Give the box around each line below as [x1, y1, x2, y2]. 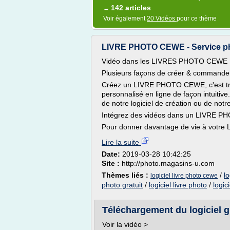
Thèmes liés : [102, 171, 150, 179]
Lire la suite [102, 138, 141, 146]
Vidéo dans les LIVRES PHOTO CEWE [102, 57, 227, 65]
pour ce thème [177, 15, 217, 22]
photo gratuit [102, 181, 143, 189]
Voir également [103, 15, 147, 22]
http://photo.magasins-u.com [122, 159, 215, 167]
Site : [102, 159, 122, 167]
